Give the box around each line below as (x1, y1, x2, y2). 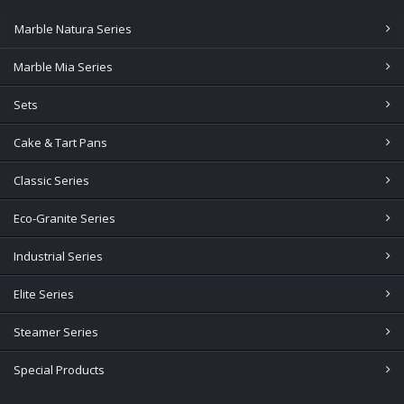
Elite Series (14, 286, 74, 303)
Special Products (14, 362, 105, 379)
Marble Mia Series (14, 59, 113, 76)
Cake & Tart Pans (14, 134, 107, 151)
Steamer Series (14, 324, 98, 341)
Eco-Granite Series (14, 210, 115, 227)
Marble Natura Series (14, 21, 132, 38)
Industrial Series (14, 248, 103, 265)
